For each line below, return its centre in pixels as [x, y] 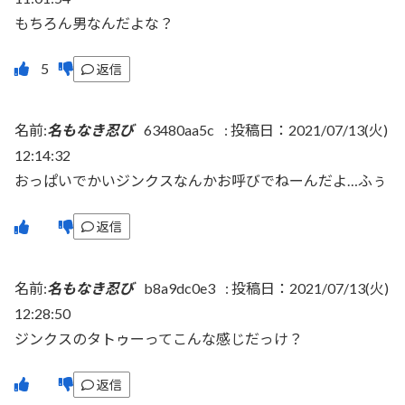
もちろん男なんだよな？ [94, 23]
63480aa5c [179, 130]
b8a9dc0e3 [179, 287]
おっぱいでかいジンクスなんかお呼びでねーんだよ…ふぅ [201, 181]
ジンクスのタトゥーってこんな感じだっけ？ [159, 338]
